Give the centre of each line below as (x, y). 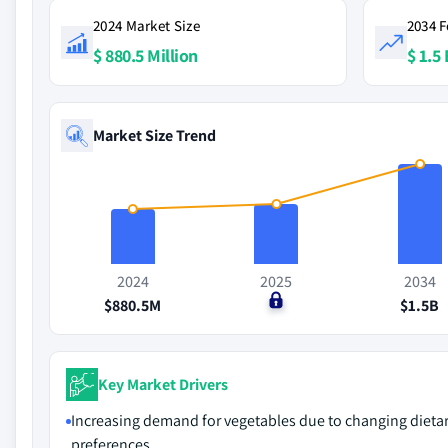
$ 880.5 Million (145, 55)
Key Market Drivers (163, 384)
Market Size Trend (154, 135)
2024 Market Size (146, 25)
